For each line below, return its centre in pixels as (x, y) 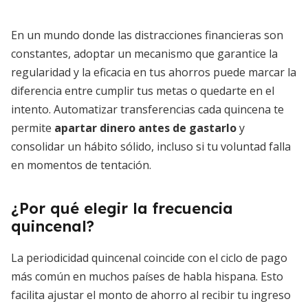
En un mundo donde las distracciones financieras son (147, 35)
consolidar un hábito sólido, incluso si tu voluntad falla (151, 146)
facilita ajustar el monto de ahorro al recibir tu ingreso (151, 295)
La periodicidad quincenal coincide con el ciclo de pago (149, 258)
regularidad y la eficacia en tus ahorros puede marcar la (154, 72)
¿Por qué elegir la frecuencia (122, 208)
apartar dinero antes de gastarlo (145, 128)
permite (33, 128)
